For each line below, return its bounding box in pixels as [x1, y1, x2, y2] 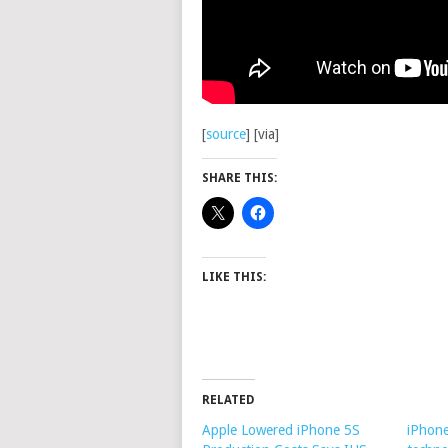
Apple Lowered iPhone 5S [202, 422, 360, 438]
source [206, 126, 246, 142]
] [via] [246, 126, 279, 142]
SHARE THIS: [202, 171, 277, 185]
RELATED [202, 393, 255, 407]
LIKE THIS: [202, 270, 266, 284]
